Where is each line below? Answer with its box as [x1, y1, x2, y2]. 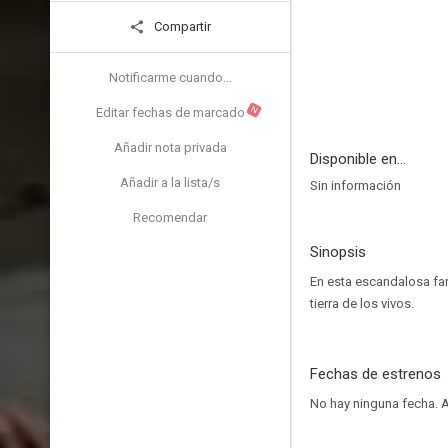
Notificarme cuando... [108, 70, 232, 85]
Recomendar [133, 210, 207, 225]
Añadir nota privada [113, 140, 227, 155]
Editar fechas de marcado [95, 105, 245, 120]
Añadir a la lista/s [120, 175, 220, 190]
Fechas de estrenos [310, 365, 441, 383]
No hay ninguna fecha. [310, 396, 441, 411]
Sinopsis [310, 243, 366, 261]
